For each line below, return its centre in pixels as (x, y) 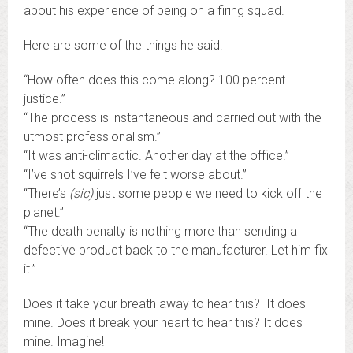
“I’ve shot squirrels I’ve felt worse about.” (135, 175)
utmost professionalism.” (92, 137)
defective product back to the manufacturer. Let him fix (176, 250)
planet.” (44, 212)
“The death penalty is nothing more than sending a (160, 231)
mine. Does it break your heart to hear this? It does (163, 323)
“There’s (46, 193)
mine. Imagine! (64, 342)
